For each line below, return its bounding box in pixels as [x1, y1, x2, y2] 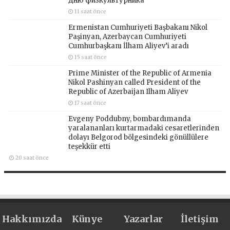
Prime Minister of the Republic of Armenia [68, 68, 212, 78]
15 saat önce [74, 53, 107, 61]
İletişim [180, 213, 219, 225]
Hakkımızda [2, 213, 62, 225]
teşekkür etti [68, 142, 111, 151]
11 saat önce [74, 8, 107, 15]
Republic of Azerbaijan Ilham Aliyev [68, 87, 188, 96]
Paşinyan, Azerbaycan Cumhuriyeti [68, 32, 187, 41]
